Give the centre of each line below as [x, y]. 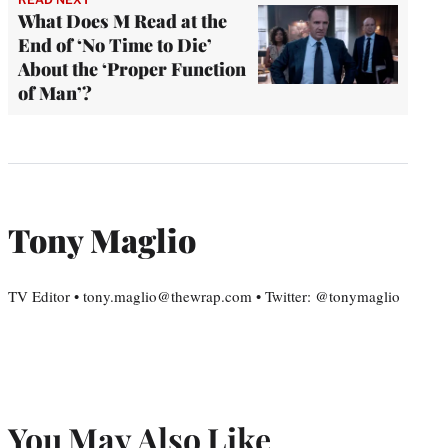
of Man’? [55, 92]
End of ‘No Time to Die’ [115, 44]
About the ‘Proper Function [132, 68]
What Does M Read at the [122, 20]
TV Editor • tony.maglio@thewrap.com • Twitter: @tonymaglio [204, 295]
